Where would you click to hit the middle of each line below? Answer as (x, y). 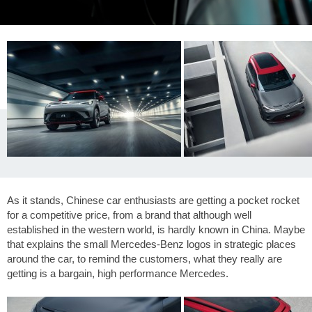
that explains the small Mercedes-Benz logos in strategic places (151, 244)
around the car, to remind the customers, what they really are (145, 259)
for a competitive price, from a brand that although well (129, 215)
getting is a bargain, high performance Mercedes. (118, 274)
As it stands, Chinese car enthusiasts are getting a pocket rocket (153, 201)
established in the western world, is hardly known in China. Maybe (156, 230)
